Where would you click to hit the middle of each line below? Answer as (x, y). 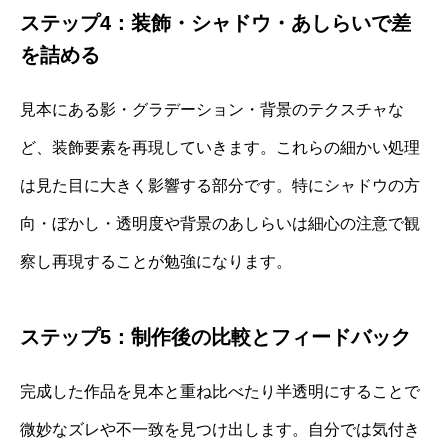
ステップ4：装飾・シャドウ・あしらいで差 (215, 22)
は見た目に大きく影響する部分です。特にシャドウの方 (220, 185)
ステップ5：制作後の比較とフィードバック (215, 336)
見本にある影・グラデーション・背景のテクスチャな (212, 109)
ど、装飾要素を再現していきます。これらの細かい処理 (220, 147)
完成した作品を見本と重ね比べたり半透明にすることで (220, 391)
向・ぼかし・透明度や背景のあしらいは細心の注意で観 (220, 223)
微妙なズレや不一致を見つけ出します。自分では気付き (220, 429)
